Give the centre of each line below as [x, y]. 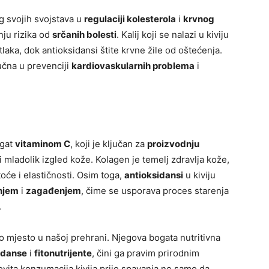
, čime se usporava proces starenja [155, 191]
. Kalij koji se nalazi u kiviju [173, 35]
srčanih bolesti [84, 35]
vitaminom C [43, 144]
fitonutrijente [63, 253]
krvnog [199, 19]
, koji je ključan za [109, 144]
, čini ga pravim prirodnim [146, 253]
